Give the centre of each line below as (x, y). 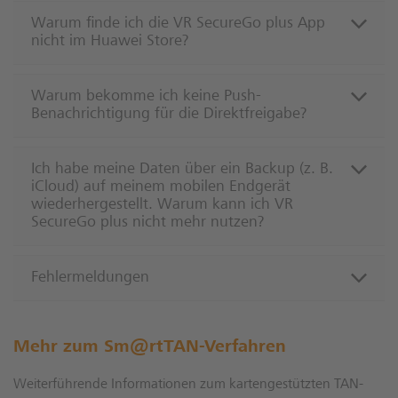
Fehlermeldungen (90, 279)
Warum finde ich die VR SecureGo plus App (178, 24)
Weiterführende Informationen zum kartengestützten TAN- (188, 386)
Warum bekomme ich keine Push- (146, 97)
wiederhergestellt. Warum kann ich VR (162, 206)
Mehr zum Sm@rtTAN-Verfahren (150, 349)
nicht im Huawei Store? (110, 42)
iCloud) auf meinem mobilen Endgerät (161, 188)
